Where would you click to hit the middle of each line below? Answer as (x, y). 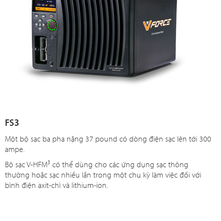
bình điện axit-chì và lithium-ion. (57, 185)
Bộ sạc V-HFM (26, 165)
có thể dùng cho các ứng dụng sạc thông (120, 165)
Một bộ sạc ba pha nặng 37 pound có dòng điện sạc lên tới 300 (108, 139)
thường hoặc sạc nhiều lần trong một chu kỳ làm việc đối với (103, 175)
